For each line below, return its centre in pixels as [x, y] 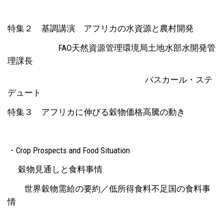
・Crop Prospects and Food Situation [69, 150]
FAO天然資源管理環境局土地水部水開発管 [111, 48]
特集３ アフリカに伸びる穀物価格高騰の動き [96, 112]
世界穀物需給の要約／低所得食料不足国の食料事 [109, 188]
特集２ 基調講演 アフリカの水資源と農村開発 [101, 28]
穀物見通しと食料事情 [55, 169]
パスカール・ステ [110, 80]
